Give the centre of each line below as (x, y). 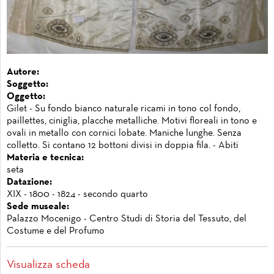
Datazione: (29, 182)
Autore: (23, 72)
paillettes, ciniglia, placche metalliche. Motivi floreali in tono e (132, 121)
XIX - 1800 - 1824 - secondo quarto (77, 194)
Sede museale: (38, 206)
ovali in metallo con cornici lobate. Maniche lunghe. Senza (124, 133)
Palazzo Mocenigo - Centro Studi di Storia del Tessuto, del (127, 219)
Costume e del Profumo (56, 231)
